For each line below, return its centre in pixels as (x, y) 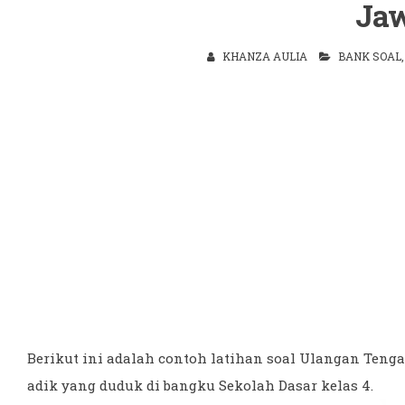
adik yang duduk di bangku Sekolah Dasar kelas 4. (200, 385)
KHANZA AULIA (265, 56)
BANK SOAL (370, 56)
